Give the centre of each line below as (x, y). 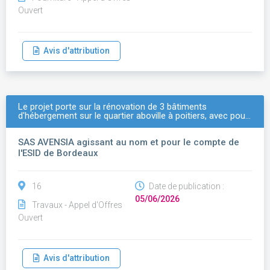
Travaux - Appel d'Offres (77, 205)
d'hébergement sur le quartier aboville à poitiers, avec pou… (134, 116)
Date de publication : (186, 186)
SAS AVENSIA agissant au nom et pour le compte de (129, 142)
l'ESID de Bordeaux (58, 153)
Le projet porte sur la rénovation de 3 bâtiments (112, 107)
